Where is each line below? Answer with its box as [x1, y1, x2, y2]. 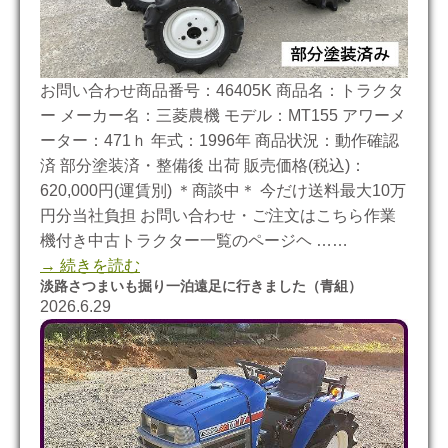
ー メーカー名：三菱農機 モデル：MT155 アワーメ [40, 106, 406, 124]
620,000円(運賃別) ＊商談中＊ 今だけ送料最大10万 [40, 181, 406, 199]
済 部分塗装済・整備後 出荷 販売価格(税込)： [40, 156, 366, 174]
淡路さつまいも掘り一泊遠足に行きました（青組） [40, 277, 362, 294]
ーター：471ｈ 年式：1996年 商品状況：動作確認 [40, 131, 399, 149]
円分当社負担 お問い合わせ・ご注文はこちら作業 [40, 206, 396, 224]
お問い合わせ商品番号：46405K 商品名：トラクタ [40, 81, 404, 99]
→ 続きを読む [40, 256, 140, 274]
